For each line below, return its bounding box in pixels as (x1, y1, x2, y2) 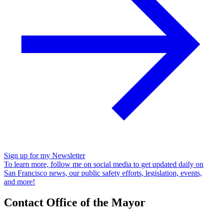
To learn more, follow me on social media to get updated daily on (4, 160, 203, 169)
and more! (4, 178, 35, 186)
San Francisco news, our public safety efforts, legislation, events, (4, 169, 202, 178)
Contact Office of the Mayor (4, 196, 145, 209)
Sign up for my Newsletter (4, 151, 85, 160)
